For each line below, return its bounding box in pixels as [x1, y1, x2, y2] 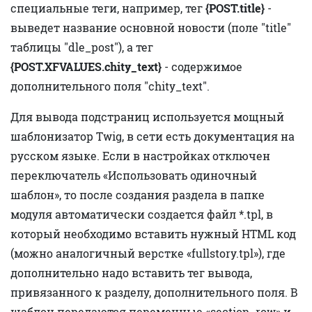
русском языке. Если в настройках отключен [10, 148, 270, 163]
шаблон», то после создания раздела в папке [10, 187, 265, 202]
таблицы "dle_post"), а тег [10, 39, 153, 54]
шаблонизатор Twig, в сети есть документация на [10, 128, 295, 143]
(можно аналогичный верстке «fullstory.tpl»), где [10, 245, 286, 260]
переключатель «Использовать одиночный [10, 167, 257, 182]
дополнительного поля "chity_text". [10, 78, 210, 93]
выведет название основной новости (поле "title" [10, 19, 291, 35]
